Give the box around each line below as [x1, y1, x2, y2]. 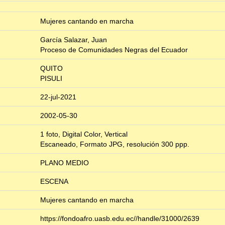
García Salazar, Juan [40, 36, 107, 44]
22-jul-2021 [40, 93, 76, 101]
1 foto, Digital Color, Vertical [40, 130, 128, 139]
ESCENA [40, 177, 68, 186]
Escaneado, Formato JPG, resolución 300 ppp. [40, 140, 189, 149]
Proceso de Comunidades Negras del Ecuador [40, 46, 188, 54]
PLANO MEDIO [40, 159, 89, 167]
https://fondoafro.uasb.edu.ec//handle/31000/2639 [40, 214, 199, 223]
